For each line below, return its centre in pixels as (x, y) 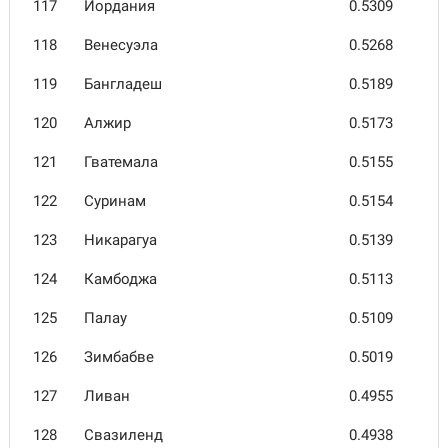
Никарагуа (120, 240)
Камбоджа (120, 279)
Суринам (115, 201)
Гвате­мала (121, 162)
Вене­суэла (121, 45)
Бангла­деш (123, 84)
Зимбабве (119, 357)
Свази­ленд (123, 435)
